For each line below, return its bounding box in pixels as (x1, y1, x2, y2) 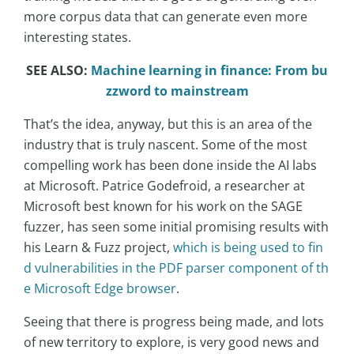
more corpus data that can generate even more (24, 8, 307, 26)
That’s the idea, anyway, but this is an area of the (24, 115, 312, 134)
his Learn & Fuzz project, (24, 239, 173, 257)
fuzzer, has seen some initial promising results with (24, 218, 329, 236)
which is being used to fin (173, 239, 323, 257)
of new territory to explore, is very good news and (24, 333, 319, 352)
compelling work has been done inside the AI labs (24, 156, 317, 175)
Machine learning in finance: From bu (91, 62, 328, 80)
